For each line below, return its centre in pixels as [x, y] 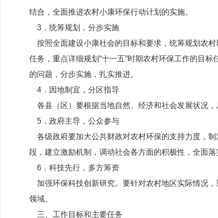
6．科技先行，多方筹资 [74, 168]
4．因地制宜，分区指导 [74, 90]
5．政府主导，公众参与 [74, 121]
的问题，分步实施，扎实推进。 [84, 74]
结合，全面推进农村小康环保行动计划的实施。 [111, 12]
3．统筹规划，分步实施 [74, 27]
